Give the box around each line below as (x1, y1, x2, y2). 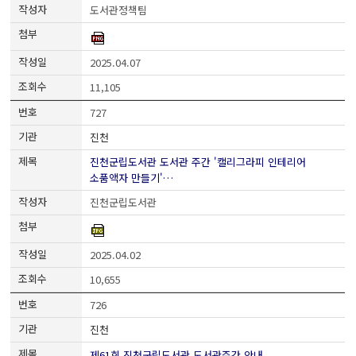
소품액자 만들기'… (90, 170, 174, 186)
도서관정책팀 (90, 2, 148, 18)
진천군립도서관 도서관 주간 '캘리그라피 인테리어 (90, 154, 307, 170)
